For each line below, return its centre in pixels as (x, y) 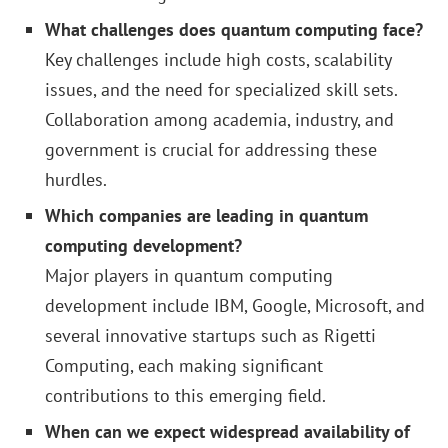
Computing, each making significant (184, 366)
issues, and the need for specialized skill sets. (221, 90)
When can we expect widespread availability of (227, 432)
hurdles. (76, 180)
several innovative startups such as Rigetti (210, 336)
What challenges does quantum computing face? (234, 30)
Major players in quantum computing (189, 276)
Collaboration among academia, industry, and (219, 120)
